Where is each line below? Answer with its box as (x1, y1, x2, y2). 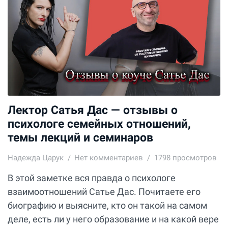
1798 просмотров (154, 153, 217, 163)
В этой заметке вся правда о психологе (8, 173, 176, 184)
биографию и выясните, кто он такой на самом (8, 200, 207, 211)
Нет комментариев (74, 153, 144, 163)
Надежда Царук (8, 153, 64, 163)
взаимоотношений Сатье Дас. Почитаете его (8, 186, 201, 197)
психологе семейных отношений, (8, 117, 191, 131)
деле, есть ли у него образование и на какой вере (8, 214, 219, 225)
